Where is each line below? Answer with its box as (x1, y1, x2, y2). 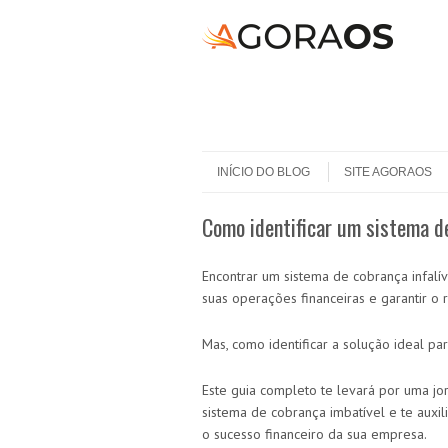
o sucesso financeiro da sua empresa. (202, 425, 430, 443)
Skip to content (202, 151, 282, 165)
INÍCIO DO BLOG (217, 165, 310, 179)
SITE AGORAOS (344, 165, 432, 179)
